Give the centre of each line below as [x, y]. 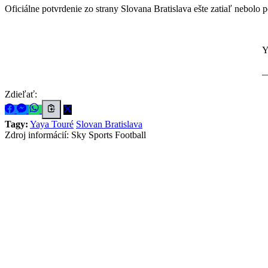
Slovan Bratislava [109, 124]
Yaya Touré [52, 124]
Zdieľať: [21, 94]
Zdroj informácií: [37, 135]
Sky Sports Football [109, 135]
